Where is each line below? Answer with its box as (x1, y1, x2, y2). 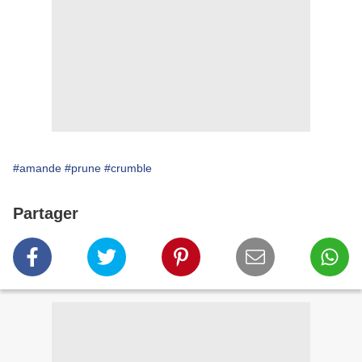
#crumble (104, 162, 152, 175)
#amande (13, 162, 61, 175)
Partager (13, 204, 78, 223)
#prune (65, 162, 101, 175)
